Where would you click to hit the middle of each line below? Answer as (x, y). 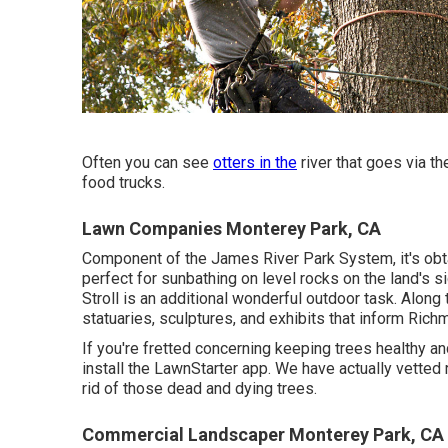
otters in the (255, 163)
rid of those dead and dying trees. (199, 389)
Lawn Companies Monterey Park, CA (231, 229)
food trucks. (123, 183)
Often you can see (147, 163)
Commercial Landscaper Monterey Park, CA (263, 435)
